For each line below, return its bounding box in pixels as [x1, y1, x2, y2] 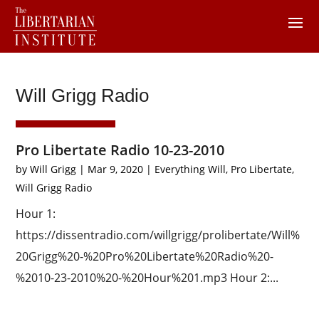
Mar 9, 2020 [88, 162, 144, 176]
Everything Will [155, 162, 226, 176]
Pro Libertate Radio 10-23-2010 [16, 140, 225, 159]
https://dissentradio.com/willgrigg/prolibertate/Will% [16, 227, 300, 243]
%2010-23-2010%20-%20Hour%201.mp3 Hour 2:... [16, 270, 279, 286]
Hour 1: [16, 206, 56, 221]
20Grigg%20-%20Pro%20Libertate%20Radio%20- [16, 249, 274, 264]
